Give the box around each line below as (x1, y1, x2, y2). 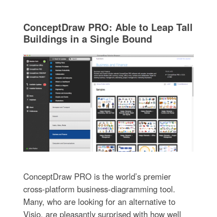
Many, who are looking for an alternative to (23, 196, 175, 207)
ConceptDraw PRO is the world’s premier (23, 170, 171, 182)
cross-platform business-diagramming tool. (23, 183, 175, 195)
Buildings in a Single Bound (23, 31, 152, 46)
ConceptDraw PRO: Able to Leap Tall (23, 20, 193, 34)
